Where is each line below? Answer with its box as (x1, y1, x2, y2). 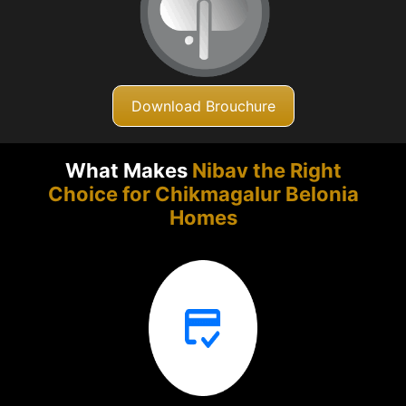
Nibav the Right (191, 159, 342, 183)
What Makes (64, 159, 192, 183)
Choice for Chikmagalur (47, 182, 285, 207)
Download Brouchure (130, 96, 275, 115)
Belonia (285, 182, 359, 207)
